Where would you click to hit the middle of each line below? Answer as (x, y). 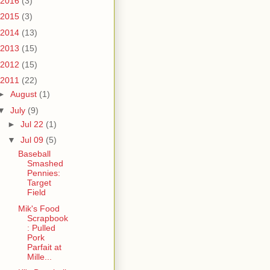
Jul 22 (33, 124)
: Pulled (41, 228)
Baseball (34, 154)
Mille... (39, 256)
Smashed (45, 164)
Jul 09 (33, 140)
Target (39, 183)
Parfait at (44, 247)
